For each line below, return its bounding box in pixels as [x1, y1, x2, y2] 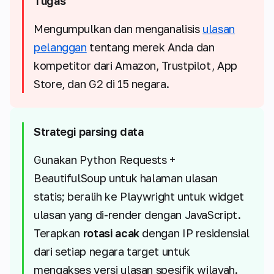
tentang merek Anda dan [86, 40, 215, 54]
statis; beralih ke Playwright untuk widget [34, 190, 244, 204]
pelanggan [34, 40, 87, 54]
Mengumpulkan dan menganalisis [34, 22, 203, 36]
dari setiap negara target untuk [34, 245, 190, 259]
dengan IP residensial [139, 226, 250, 240]
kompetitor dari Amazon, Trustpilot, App [34, 59, 237, 73]
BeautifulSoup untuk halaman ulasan [34, 171, 218, 185]
